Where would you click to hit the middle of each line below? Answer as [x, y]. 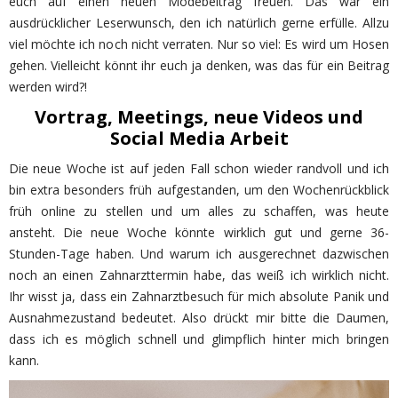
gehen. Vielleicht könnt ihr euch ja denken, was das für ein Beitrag [199, 66]
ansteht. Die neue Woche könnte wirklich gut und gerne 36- [199, 233]
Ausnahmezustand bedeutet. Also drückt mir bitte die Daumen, [199, 318]
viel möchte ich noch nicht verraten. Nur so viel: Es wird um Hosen [199, 44]
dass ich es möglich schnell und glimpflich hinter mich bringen [199, 339]
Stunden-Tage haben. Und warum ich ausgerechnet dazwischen [199, 254]
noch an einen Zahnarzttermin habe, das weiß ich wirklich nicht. [199, 275]
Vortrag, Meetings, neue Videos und [199, 117]
